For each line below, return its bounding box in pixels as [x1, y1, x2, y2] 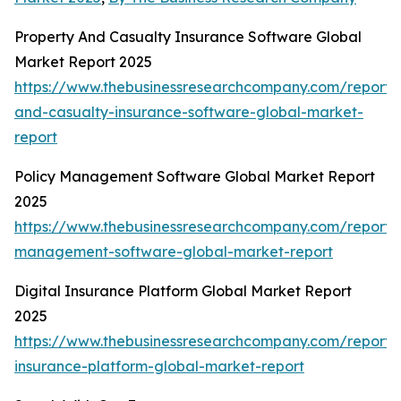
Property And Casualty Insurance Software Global [14, 28, 362, 47]
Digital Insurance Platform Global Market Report [14, 282, 352, 301]
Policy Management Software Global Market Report [14, 167, 375, 186]
